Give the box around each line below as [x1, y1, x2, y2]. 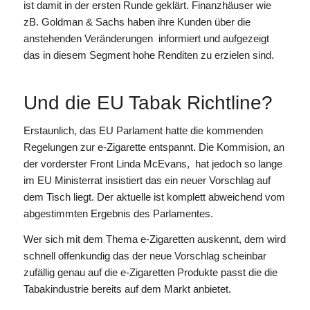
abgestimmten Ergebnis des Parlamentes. [23, 207, 213, 219]
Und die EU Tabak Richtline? [23, 92, 273, 113]
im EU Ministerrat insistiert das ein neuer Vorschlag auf [23, 174, 271, 186]
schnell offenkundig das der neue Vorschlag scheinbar [23, 249, 266, 262]
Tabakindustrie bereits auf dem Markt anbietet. [23, 282, 231, 295]
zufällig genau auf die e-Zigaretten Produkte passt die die [23, 266, 277, 278]
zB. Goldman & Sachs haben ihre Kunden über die [23, 16, 250, 28]
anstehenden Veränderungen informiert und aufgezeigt [23, 33, 269, 44]
